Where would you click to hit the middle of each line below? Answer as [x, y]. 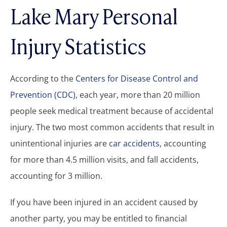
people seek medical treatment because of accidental [112, 111]
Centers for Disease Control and [137, 78]
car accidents [134, 143]
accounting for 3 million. [56, 176]
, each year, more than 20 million [138, 94]
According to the [43, 78]
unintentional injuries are [60, 143]
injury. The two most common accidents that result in [112, 127]
